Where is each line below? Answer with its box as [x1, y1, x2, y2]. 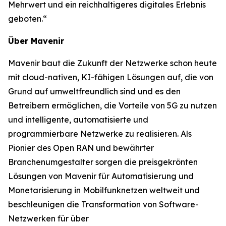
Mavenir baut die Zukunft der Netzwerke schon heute [8, 58, 217, 68]
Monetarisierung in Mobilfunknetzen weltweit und [8, 185, 200, 195]
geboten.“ [8, 14, 47, 24]
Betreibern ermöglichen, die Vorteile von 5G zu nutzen [8, 100, 217, 110]
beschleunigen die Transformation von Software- [8, 199, 199, 209]
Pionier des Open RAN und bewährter [8, 143, 154, 153]
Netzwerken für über [8, 213, 89, 223]
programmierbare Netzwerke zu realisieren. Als [8, 129, 192, 139]
